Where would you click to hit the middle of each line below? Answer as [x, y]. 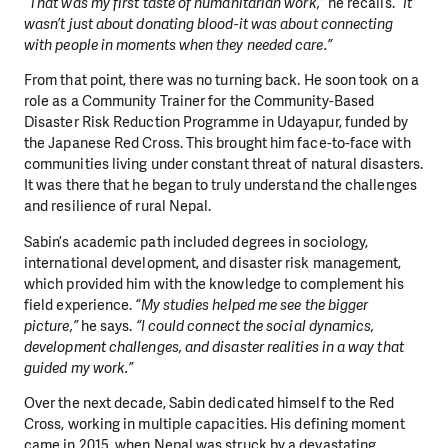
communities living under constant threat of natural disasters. [223, 164]
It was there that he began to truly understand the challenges [220, 185]
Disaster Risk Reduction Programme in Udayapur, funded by [216, 122]
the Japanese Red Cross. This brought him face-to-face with [217, 143]
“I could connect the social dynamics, [255, 325]
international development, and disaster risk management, [213, 262]
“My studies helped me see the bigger [252, 304]
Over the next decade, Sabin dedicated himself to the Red [209, 403]
